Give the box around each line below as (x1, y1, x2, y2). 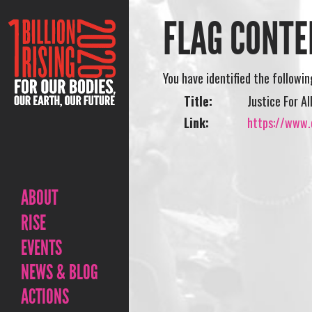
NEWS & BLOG (21, 260, 98, 285)
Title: (184, 92, 213, 110)
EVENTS (21, 235, 62, 260)
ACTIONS (21, 284, 69, 309)
